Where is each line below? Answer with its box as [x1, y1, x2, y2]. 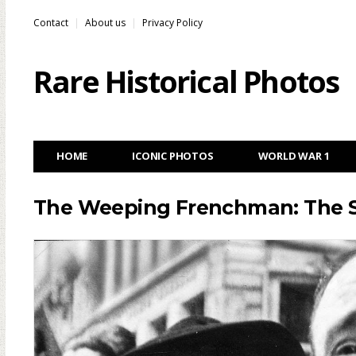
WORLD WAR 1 [257, 149, 330, 163]
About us [85, 16, 126, 29]
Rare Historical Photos [33, 60, 339, 102]
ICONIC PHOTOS [132, 149, 214, 163]
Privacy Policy [142, 16, 203, 29]
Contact [33, 16, 68, 29]
